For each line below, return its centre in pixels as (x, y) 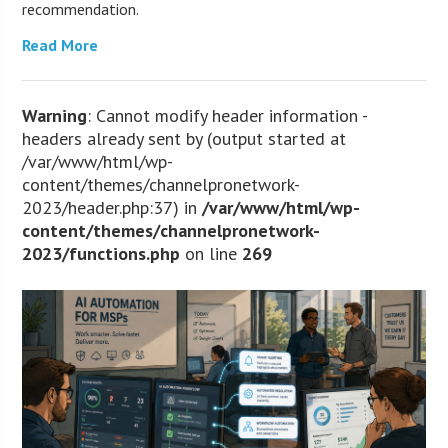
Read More (60, 44)
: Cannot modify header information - (227, 115)
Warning (55, 115)
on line (211, 253)
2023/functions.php (101, 253)
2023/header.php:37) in (112, 207)
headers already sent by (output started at (184, 138)
